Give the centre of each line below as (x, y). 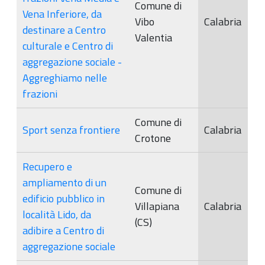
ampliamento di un (64, 182)
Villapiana (157, 206)
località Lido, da (57, 214)
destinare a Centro (64, 30)
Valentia (153, 37)
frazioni (40, 93)
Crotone (153, 138)
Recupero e (47, 166)
